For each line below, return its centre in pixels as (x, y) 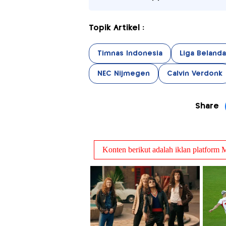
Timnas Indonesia (130, 53)
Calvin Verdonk (194, 73)
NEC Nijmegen (123, 73)
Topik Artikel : (116, 28)
